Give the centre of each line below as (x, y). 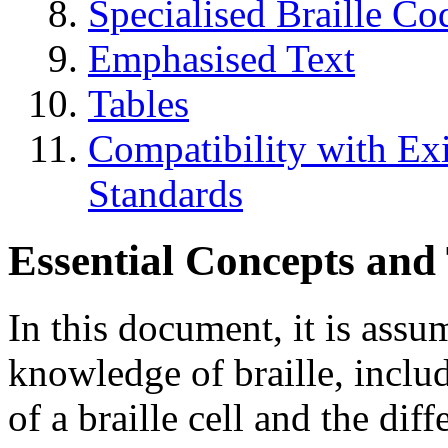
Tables (138, 103)
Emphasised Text (221, 58)
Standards (165, 193)
